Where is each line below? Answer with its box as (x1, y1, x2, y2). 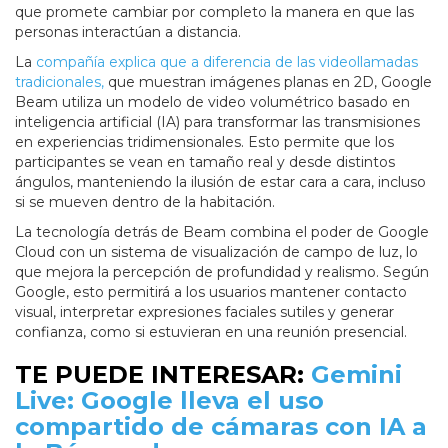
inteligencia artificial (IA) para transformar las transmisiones (15, 113, 420, 132)
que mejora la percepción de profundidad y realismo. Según (15, 263, 429, 282)
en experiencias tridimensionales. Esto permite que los (15, 133, 394, 152)
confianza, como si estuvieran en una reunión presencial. (15, 323, 407, 342)
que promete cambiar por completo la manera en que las (15, 3, 414, 22)
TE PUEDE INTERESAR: (15, 360, 311, 390)
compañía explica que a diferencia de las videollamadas (36, 53, 418, 72)
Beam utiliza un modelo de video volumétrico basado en (15, 93, 410, 112)
